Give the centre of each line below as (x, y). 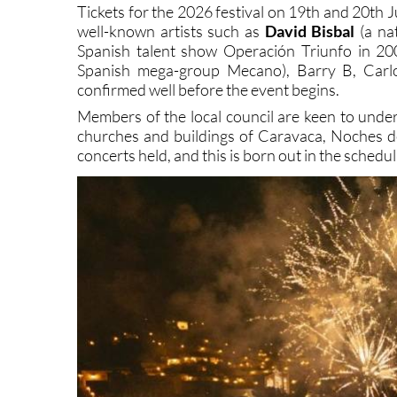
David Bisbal (310, 62)
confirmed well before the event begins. (208, 121)
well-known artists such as (171, 62)
